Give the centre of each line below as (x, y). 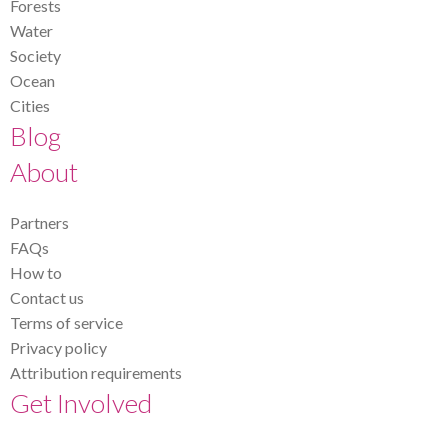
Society (35, 56)
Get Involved (81, 403)
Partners (39, 223)
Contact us (47, 298)
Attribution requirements (96, 373)
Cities (30, 106)
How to (36, 273)
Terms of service (66, 323)
